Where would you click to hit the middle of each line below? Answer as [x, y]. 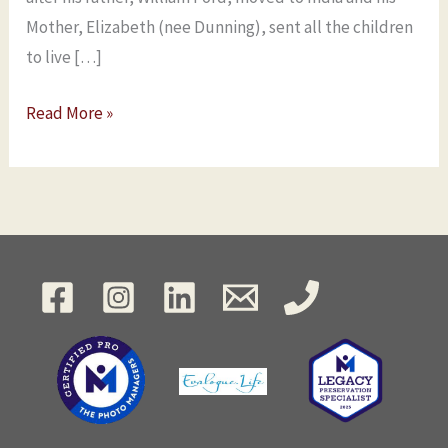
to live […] [64, 57]
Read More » [70, 112]
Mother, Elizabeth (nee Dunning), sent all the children [220, 27]
